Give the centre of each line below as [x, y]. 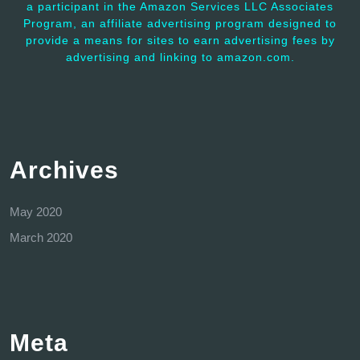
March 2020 [41, 237]
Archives [64, 170]
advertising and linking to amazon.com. [180, 57]
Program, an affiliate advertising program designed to [180, 23]
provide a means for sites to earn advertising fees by [180, 40]
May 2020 [36, 211]
